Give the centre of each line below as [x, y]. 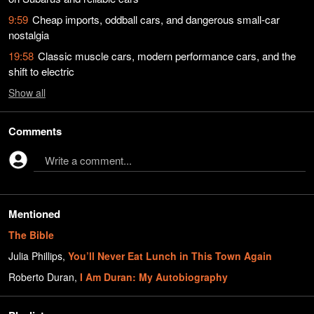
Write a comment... [88, 160]
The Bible [31, 235]
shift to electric [41, 71]
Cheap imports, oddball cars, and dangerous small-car [156, 19]
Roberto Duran [41, 277]
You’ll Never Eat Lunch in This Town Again [170, 256]
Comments [35, 131]
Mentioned [34, 214]
